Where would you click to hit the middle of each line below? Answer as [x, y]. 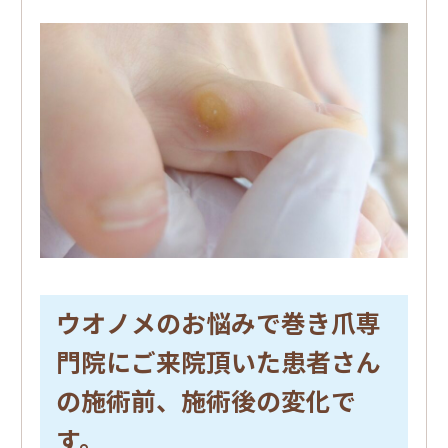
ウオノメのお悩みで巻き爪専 [218, 322]
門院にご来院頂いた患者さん [218, 361]
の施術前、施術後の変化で [205, 400]
